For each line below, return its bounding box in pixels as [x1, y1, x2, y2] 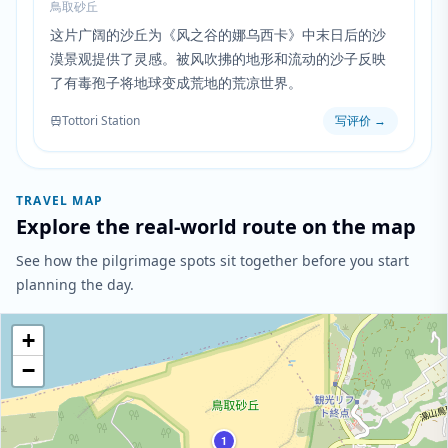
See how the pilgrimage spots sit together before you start [16, 251, 409, 270]
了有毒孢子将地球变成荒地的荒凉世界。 [50, 73, 302, 92]
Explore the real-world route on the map [16, 213, 416, 240]
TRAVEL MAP [16, 192, 103, 209]
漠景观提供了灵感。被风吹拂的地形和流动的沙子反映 [50, 49, 386, 68]
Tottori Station [62, 112, 140, 129]
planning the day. [16, 275, 134, 294]
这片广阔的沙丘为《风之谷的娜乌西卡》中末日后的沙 [50, 25, 386, 44]
